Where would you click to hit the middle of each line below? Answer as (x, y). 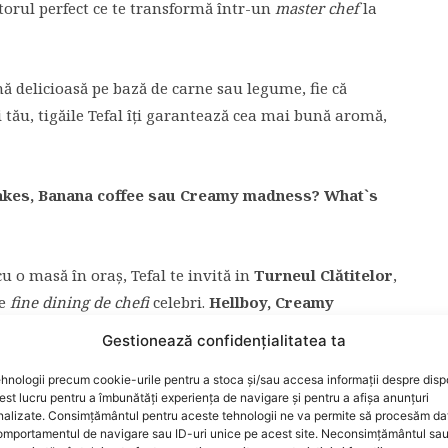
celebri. (181, 302)
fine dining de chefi (79, 302)
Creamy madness (246, 195)
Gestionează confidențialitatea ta (223, 340)
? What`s (345, 195)
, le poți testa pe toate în (104, 329)
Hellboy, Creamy (271, 302)
